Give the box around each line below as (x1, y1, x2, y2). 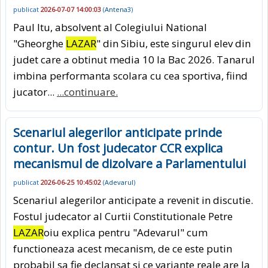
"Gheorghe (13, 36, 66, 51)
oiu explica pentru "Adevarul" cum (44, 225, 208, 239)
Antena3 (105, 4, 131, 14)
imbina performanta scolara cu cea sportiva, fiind (13, 69, 248, 83)
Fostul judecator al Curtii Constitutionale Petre (13, 209, 233, 223)
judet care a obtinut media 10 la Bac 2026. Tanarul (13, 53, 255, 67)
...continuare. (57, 85, 118, 99)
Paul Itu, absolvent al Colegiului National (13, 20, 207, 35)
